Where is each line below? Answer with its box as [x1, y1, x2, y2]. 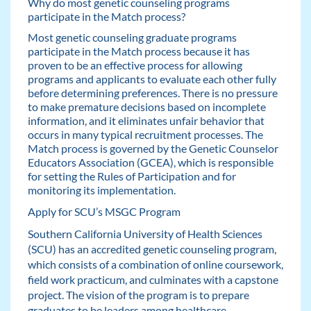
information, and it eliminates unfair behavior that [27, 114, 264, 128]
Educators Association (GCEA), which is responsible [27, 155, 274, 169]
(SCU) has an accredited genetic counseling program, [27, 242, 276, 255]
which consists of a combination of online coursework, [27, 257, 283, 271]
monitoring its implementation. [27, 183, 176, 197]
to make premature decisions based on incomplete [27, 100, 266, 114]
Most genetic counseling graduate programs [27, 31, 237, 44]
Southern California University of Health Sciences [27, 226, 262, 240]
